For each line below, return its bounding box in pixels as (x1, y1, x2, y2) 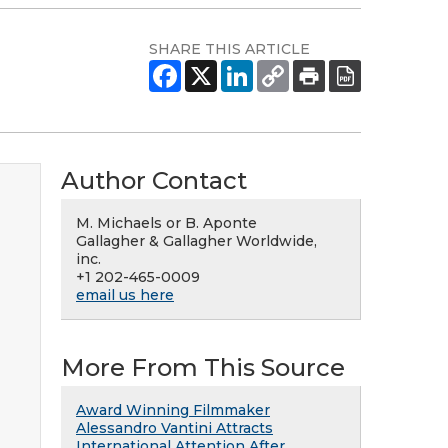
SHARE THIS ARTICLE (149, 40, 310, 58)
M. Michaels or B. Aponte (76, 214, 257, 232)
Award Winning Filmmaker (76, 401, 270, 419)
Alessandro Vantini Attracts (76, 419, 273, 437)
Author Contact (61, 166, 247, 195)
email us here (76, 286, 174, 304)
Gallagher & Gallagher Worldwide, (76, 232, 317, 250)
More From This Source (61, 353, 345, 382)
